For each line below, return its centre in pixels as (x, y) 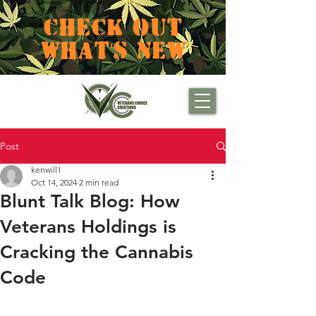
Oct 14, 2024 (54, 182)
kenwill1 (46, 170)
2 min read (99, 182)
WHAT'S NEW (113, 49)
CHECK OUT (113, 25)
